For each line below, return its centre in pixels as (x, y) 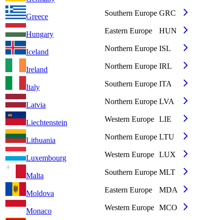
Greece (37, 17)
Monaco (39, 211)
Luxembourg (46, 158)
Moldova (40, 193)
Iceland (37, 52)
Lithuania (41, 140)
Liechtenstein (47, 123)
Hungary (40, 34)
